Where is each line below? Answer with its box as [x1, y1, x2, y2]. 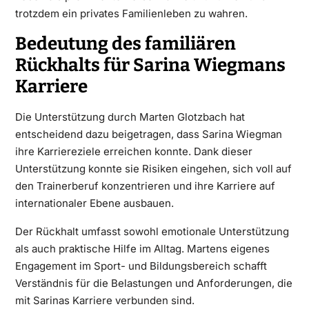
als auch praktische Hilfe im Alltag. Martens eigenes [14, 241, 270, 255]
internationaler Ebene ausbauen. [14, 196, 174, 210]
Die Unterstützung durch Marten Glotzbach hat [14, 110, 245, 123]
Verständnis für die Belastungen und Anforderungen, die [14, 276, 292, 290]
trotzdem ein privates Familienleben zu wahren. [14, 6, 248, 20]
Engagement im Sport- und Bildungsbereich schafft [14, 259, 267, 272]
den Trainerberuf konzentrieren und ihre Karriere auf [14, 179, 275, 192]
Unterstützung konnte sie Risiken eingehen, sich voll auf [14, 161, 292, 175]
